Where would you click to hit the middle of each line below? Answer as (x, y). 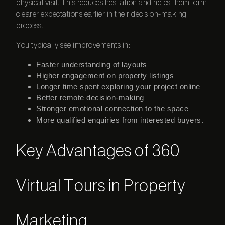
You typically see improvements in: (73, 45)
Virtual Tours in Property (101, 186)
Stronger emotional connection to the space (113, 109)
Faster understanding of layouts (92, 65)
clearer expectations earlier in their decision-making (101, 14)
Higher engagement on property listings (105, 76)
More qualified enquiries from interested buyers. (120, 120)
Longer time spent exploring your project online (118, 87)
